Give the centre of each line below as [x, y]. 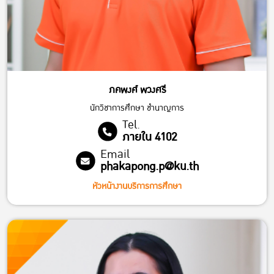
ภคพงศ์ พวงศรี [137, 90]
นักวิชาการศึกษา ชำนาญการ [137, 108]
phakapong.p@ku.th [149, 166]
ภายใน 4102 [149, 137]
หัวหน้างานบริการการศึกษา [137, 186]
